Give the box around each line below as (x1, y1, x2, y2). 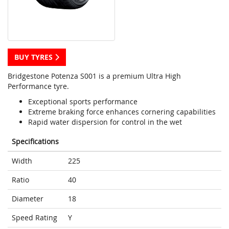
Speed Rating (12, 213, 57, 223)
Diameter (12, 194, 43, 204)
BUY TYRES (14, 52, 55, 62)
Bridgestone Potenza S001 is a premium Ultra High (8, 71, 181, 81)
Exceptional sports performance (28, 97, 138, 107)
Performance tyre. (8, 81, 69, 91)
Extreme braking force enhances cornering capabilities (28, 107, 216, 117)
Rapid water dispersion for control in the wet (28, 117, 182, 127)
